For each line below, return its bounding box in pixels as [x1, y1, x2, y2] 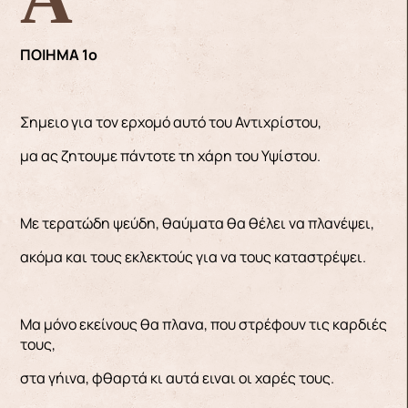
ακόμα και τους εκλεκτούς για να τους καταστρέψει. [19, 246, 366, 267]
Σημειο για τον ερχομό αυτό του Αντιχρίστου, [19, 111, 321, 132]
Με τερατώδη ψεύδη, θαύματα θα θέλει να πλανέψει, [19, 212, 374, 233]
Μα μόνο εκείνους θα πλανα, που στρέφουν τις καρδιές [19, 313, 387, 334]
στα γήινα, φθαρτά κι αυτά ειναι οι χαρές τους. [19, 367, 334, 388]
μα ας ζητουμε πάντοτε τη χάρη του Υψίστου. [19, 145, 321, 166]
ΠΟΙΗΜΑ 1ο [19, 44, 97, 65]
